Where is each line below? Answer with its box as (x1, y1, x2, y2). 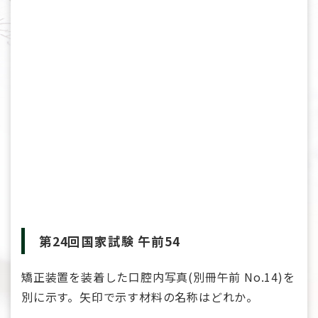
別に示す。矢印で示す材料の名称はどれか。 (21, 287, 259, 305)
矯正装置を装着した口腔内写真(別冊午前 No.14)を (21, 268, 295, 285)
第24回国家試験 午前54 (39, 232, 180, 250)
